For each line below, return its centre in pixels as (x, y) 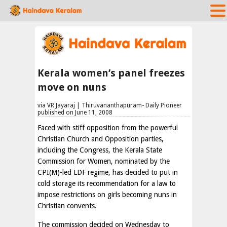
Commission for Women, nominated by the (104, 161)
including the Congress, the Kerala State (100, 150)
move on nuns (72, 87)
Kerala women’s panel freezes (111, 73)
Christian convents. (67, 206)
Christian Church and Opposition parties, (101, 139)
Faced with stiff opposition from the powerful (108, 128)
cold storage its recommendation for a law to (107, 183)
